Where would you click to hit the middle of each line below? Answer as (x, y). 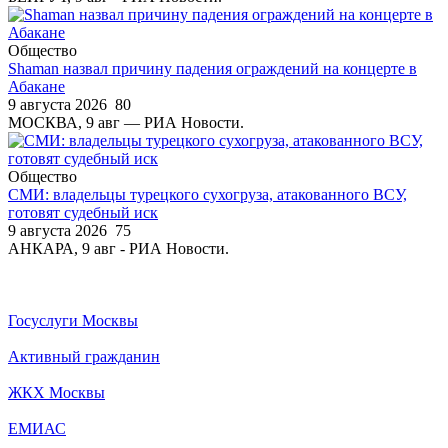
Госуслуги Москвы (73, 320)
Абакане (36, 86)
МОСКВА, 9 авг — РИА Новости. (126, 122)
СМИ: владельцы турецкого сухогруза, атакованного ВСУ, (207, 194)
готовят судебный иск (83, 212)
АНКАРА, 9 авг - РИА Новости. (118, 248)
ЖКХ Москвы (56, 392)
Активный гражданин (84, 356)
